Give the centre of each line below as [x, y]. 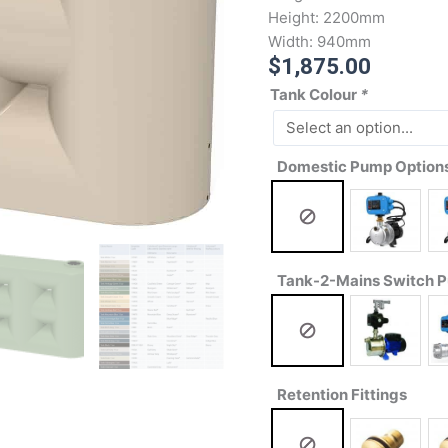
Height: [295, 18]
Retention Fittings [342, 395]
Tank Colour [314, 94]
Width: [292, 42]
